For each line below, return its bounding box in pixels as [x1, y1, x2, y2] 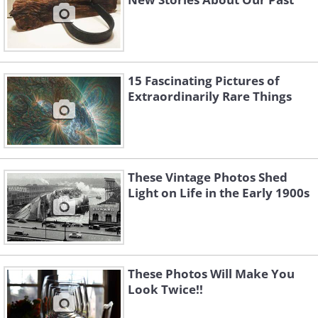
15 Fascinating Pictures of [128, 72, 280, 89]
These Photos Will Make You [128, 265, 295, 283]
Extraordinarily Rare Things [128, 88, 292, 105]
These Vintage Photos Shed [128, 169, 287, 186]
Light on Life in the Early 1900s [128, 185, 309, 202]
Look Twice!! [128, 281, 203, 298]
